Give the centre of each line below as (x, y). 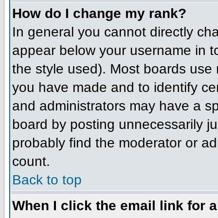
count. (31, 161)
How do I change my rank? (99, 13)
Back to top (47, 180)
